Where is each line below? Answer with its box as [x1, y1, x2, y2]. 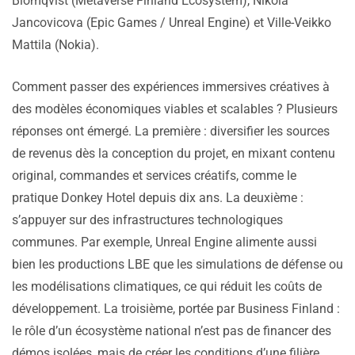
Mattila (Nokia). [12, 37, 99, 53]
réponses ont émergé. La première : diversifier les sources [12, 124, 330, 139]
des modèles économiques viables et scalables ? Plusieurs [12, 101, 338, 117]
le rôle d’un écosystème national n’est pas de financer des [12, 323, 331, 339]
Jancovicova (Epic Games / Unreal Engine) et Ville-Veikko [12, 15, 331, 31]
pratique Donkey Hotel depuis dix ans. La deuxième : [12, 190, 303, 206]
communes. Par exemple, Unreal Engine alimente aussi [12, 235, 317, 250]
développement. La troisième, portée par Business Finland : [12, 301, 340, 317]
